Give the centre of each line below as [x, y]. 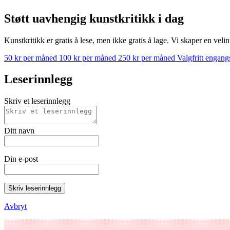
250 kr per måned [148, 57]
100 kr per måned [89, 57]
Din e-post [21, 159]
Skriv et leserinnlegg [37, 101]
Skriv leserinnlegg [35, 188]
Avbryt [15, 206]
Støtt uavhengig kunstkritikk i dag [94, 18]
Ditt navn [19, 131]
